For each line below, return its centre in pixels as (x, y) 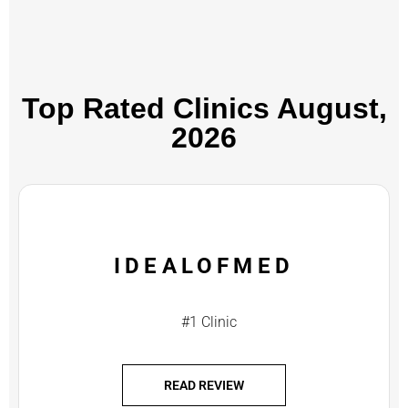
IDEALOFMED (204, 266)
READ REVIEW (204, 386)
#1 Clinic (209, 322)
